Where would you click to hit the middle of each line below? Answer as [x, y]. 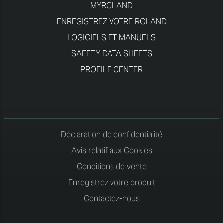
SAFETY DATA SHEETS [111, 48]
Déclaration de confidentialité [111, 129]
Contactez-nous [111, 193]
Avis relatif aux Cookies [111, 145]
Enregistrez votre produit [111, 177]
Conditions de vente [111, 161]
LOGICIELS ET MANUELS [111, 32]
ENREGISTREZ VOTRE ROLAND [111, 16]
